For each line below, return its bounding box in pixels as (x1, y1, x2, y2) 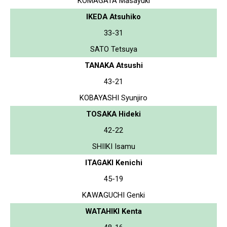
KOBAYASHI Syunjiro (80, 93, 147, 102)
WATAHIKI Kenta (85, 206, 142, 216)
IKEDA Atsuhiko (86, 12, 141, 21)
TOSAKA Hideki (86, 109, 141, 119)
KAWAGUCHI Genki (82, 190, 145, 200)
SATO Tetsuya (90, 44, 137, 54)
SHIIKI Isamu (92, 141, 135, 151)
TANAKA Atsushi (84, 60, 143, 70)
